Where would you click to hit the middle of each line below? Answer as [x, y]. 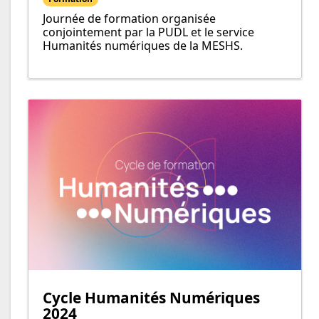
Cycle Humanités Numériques [151, 298]
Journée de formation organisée [129, 19]
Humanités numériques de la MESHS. [143, 46]
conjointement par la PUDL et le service [148, 32]
